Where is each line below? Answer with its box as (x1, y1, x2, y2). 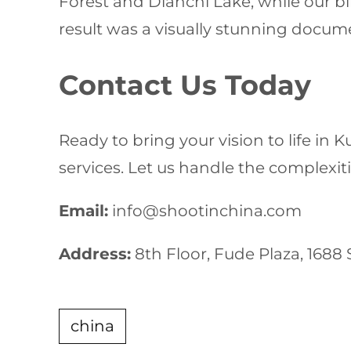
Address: (59, 244, 132, 263)
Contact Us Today (59, 68, 312, 102)
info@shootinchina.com (112, 201, 302, 220)
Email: (59, 201, 109, 220)
